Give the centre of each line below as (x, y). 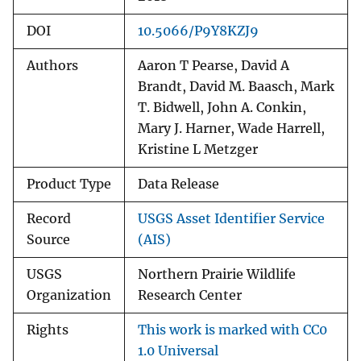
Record (49, 219)
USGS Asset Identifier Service (231, 219)
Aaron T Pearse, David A (214, 66)
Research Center (190, 296)
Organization (69, 296)
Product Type (69, 185)
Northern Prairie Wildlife (217, 275)
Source (48, 240)
